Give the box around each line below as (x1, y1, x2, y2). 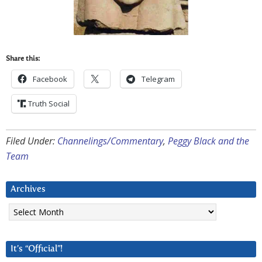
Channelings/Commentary (57, 135, 163, 148)
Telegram (142, 74, 175, 85)
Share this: (6, 56, 40, 63)
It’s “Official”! (11, 244, 63, 254)
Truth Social (28, 98, 70, 109)
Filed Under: (6, 135, 57, 148)
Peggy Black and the (168, 135, 249, 148)
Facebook (33, 74, 67, 85)
